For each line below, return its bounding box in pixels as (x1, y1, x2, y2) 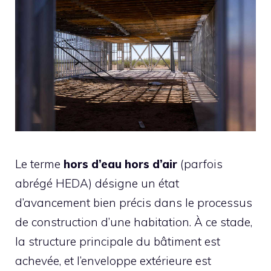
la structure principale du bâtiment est (15, 233, 220, 249)
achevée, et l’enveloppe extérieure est (15, 253, 211, 268)
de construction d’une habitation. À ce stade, (15, 214, 252, 229)
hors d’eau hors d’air (64, 156, 177, 171)
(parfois (177, 156, 223, 171)
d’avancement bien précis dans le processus (15, 195, 252, 210)
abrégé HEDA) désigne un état (15, 175, 179, 191)
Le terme (15, 156, 64, 171)
